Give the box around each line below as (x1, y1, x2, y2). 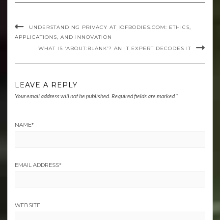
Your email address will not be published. (15, 92, 110, 100)
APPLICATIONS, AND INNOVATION (15, 33, 112, 40)
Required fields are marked (111, 92, 176, 100)
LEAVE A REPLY (15, 80, 78, 89)
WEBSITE (15, 201, 40, 209)
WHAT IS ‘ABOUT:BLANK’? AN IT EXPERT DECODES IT (38, 45, 191, 52)
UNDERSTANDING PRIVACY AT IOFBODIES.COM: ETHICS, (29, 24, 191, 30)
